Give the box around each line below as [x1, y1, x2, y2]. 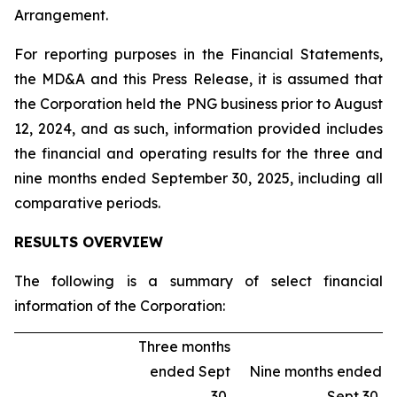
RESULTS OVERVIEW [14, 233, 163, 251]
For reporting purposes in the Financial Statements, [14, 45, 383, 63]
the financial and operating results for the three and [14, 144, 383, 162]
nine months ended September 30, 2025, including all [14, 169, 383, 187]
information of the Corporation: [14, 297, 225, 315]
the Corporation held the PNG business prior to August [14, 95, 383, 113]
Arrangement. [14, 6, 108, 24]
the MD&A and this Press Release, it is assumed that [14, 70, 383, 88]
